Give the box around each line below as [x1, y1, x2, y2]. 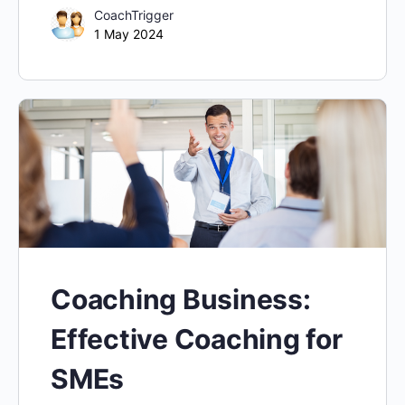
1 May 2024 [94, 25, 164, 42]
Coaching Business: [51, 282, 311, 316]
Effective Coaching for [51, 322, 343, 355]
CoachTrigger [94, 6, 174, 23]
